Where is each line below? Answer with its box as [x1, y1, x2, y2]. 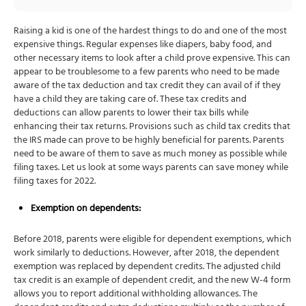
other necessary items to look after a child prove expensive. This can [14, 50, 290, 69]
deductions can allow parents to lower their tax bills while [14, 105, 249, 124]
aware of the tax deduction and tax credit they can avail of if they [14, 77, 281, 96]
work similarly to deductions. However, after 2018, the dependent [14, 245, 279, 264]
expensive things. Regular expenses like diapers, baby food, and [14, 36, 272, 55]
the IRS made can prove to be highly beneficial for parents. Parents [14, 132, 284, 151]
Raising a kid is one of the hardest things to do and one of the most [14, 23, 287, 42]
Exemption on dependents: [31, 200, 141, 219]
